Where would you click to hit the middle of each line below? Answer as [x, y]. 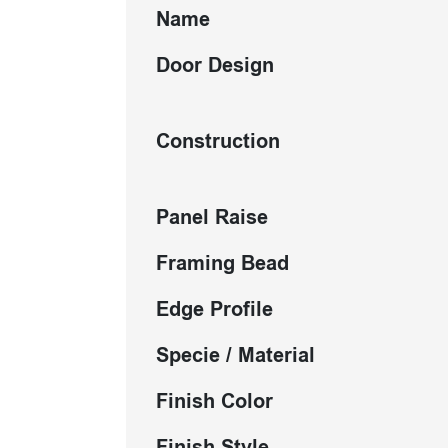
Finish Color [214, 401]
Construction [218, 141]
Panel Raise [212, 217]
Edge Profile [214, 309]
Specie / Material [235, 355]
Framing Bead [222, 263]
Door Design [215, 65]
